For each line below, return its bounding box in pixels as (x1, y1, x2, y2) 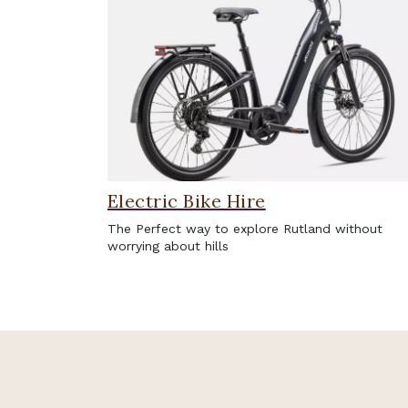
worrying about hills (107, 238, 229, 253)
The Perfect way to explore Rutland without (107, 220, 382, 236)
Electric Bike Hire (107, 189, 266, 212)
